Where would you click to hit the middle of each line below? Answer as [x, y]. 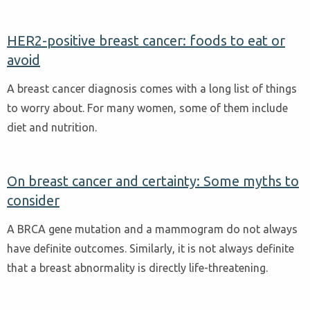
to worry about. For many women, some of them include [147, 108]
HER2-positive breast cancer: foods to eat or [146, 41]
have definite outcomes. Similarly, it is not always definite [151, 248]
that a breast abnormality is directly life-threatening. [137, 267]
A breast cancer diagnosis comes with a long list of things [152, 88]
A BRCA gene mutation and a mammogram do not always [152, 229]
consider [33, 200]
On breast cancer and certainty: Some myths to [153, 181]
